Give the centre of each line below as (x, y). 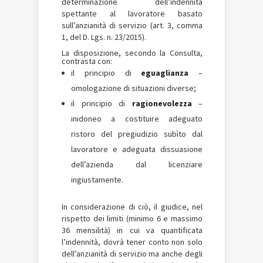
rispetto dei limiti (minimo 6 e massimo (132, 218)
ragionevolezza (162, 103)
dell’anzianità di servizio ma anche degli (132, 254)
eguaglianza (165, 73)
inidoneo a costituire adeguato (137, 119)
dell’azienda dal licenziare (137, 164)
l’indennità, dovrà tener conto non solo (132, 242)
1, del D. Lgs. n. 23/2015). (104, 37)
